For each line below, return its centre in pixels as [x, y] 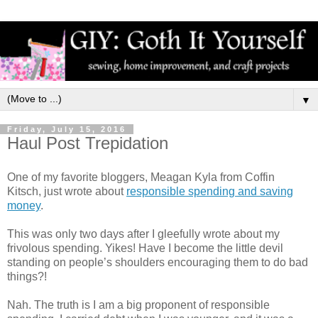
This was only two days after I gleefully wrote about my [143, 234]
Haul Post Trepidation [88, 143]
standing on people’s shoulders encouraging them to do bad [158, 262]
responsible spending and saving [210, 191]
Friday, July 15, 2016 [67, 129]
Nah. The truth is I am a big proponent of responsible [138, 305]
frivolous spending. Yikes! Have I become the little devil [145, 248]
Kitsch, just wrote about [67, 191]
